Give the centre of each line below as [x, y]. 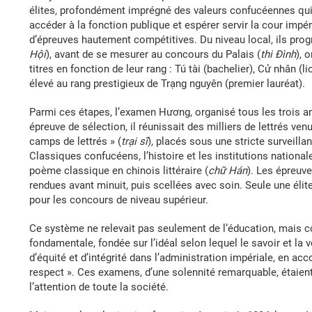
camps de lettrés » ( [75, 141]
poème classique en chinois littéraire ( [119, 171]
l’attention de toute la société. [99, 287]
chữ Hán [228, 171]
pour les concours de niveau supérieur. [119, 200]
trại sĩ [134, 141]
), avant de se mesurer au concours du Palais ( [153, 54]
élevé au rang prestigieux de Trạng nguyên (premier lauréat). [167, 84]
